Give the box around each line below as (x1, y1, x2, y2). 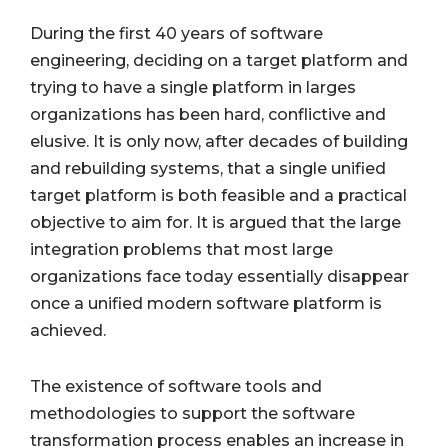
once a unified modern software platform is (30, 294, 382, 314)
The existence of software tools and (30, 377, 322, 397)
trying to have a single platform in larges (30, 78, 356, 98)
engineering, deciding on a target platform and (30, 51, 408, 71)
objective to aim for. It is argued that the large (30, 213, 401, 233)
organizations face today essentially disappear (30, 267, 409, 287)
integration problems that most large (30, 240, 333, 260)
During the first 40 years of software (30, 24, 323, 44)
